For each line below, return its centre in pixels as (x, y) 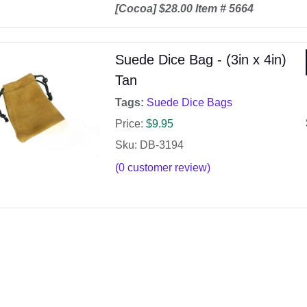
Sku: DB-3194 (149, 145)
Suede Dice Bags (189, 103)
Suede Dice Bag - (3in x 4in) (200, 60)
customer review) (167, 168)
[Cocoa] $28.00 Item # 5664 (184, 9)
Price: (129, 124)
